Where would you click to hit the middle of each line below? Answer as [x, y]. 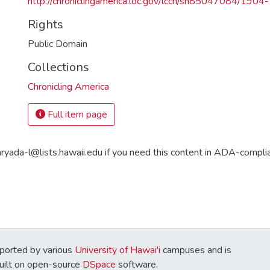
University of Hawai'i [118, 250]
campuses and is [196, 250]
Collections [58, 67]
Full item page [76, 115]
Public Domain [58, 44]
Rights [46, 24]
